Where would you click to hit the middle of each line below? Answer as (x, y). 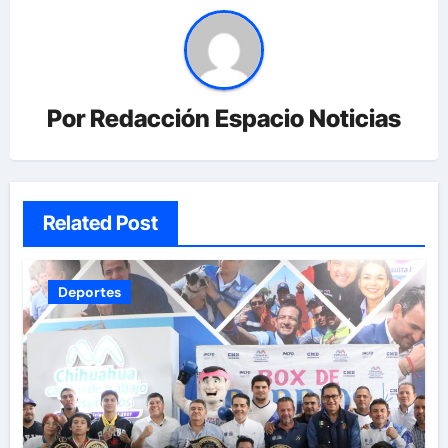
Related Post (100, 223)
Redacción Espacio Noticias (245, 119)
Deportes (89, 292)
